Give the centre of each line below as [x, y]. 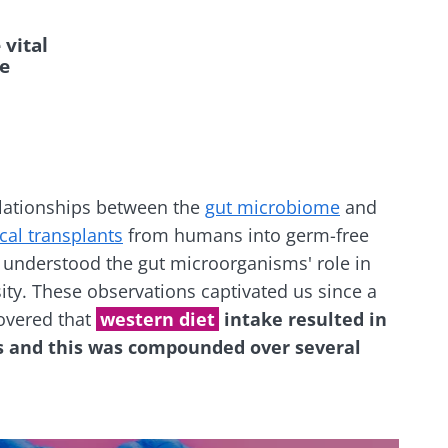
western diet [157, 318]
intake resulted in [305, 318]
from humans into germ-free [246, 234]
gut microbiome [272, 206]
